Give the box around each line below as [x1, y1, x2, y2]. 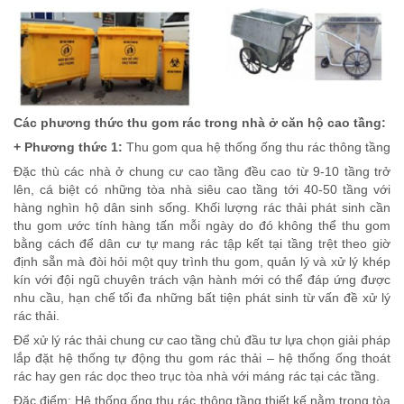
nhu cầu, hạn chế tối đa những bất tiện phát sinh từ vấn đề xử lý [14, 289, 390, 305]
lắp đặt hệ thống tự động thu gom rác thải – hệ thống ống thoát [14, 350, 390, 365]
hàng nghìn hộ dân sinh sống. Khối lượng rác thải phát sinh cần [14, 199, 390, 215]
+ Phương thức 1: [14, 139, 123, 154]
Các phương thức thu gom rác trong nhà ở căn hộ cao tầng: [14, 115, 386, 130]
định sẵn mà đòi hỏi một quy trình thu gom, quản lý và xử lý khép [14, 253, 390, 269]
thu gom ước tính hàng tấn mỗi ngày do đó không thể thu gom [14, 217, 390, 233]
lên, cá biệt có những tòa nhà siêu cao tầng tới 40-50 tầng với [14, 181, 390, 197]
